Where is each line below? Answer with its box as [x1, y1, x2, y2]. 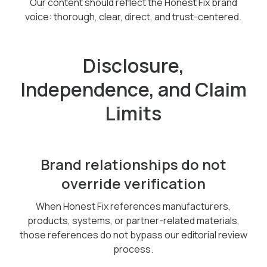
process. [113, 243, 154, 256]
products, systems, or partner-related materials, [27, 214, 240, 227]
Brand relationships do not [40, 154, 226, 174]
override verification [61, 173, 206, 193]
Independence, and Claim [20, 76, 247, 103]
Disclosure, [82, 52, 184, 79]
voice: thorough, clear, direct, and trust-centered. [25, 10, 242, 23]
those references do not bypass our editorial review [19, 228, 247, 241]
